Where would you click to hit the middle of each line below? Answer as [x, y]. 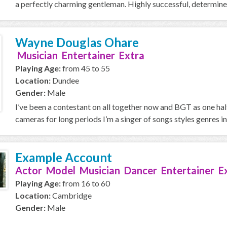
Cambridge [71, 195]
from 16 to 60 [85, 183]
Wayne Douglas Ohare [77, 42]
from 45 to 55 [85, 68]
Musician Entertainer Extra [80, 55]
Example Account [64, 157]
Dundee [65, 80]
